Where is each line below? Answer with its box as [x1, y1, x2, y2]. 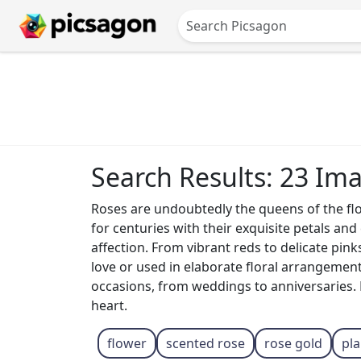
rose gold [263, 334, 322, 352]
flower [106, 334, 147, 352]
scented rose [165, 334, 245, 352]
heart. [90, 297, 127, 314]
